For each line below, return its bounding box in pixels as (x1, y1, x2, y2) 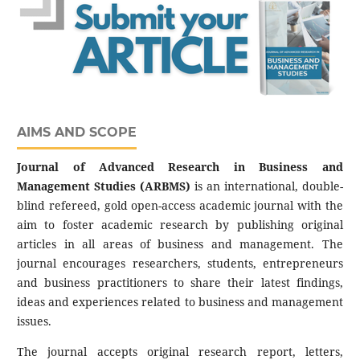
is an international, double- (190, 178, 343, 194)
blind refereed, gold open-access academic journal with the (17, 197, 343, 213)
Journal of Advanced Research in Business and (17, 158, 343, 174)
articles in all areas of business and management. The (17, 235, 343, 252)
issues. (17, 313, 52, 329)
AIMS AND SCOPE (17, 124, 137, 140)
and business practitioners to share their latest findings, (17, 274, 343, 290)
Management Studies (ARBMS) (17, 178, 191, 194)
